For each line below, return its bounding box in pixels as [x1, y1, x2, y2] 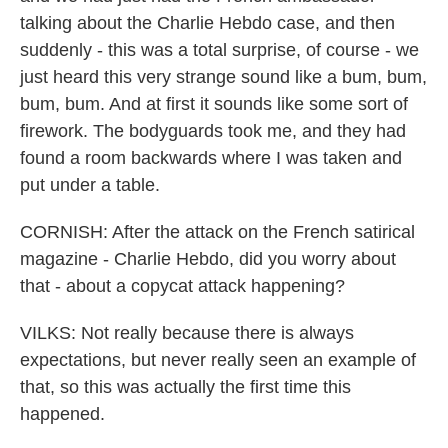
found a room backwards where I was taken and [20, 148, 402, 168]
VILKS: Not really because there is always [20, 323, 354, 343]
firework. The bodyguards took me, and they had [20, 121, 406, 141]
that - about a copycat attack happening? [20, 276, 345, 296]
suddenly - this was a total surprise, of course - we [20, 40, 419, 60]
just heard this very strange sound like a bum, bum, [20, 67, 427, 87]
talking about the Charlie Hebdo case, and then [20, 13, 395, 33]
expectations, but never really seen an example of [20, 350, 416, 370]
